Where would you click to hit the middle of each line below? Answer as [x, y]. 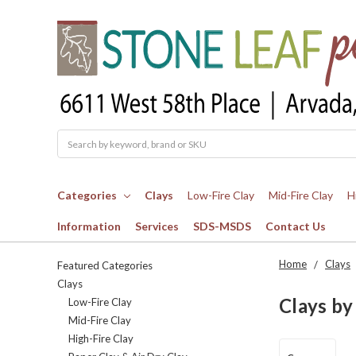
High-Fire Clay [101, 339]
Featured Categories [105, 266]
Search [72, 137]
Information [89, 226]
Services [157, 226]
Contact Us [296, 226]
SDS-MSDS [222, 226]
